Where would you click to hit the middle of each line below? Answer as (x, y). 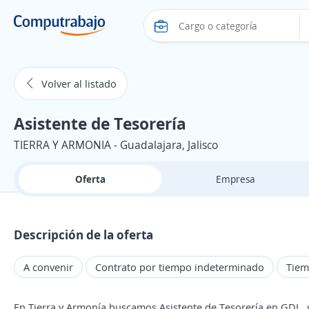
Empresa (236, 179)
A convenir (48, 267)
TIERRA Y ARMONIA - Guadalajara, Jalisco (116, 145)
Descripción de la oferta (83, 235)
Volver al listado (79, 83)
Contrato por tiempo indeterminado (180, 267)
